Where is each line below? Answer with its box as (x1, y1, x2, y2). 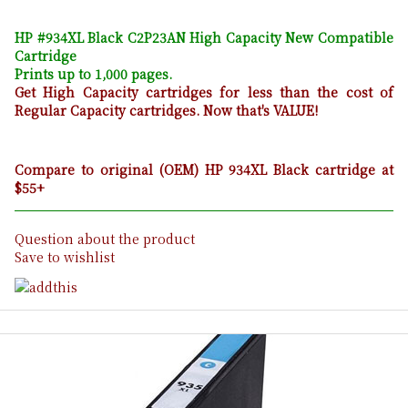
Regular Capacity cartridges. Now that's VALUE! (15, 101, 318, 120)
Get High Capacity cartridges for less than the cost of (15, 83, 393, 102)
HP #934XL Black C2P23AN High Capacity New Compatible (15, 28, 393, 47)
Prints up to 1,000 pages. (15, 65, 172, 84)
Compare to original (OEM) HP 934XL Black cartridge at (15, 160, 393, 179)
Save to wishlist (15, 248, 115, 267)
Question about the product (15, 229, 195, 249)
